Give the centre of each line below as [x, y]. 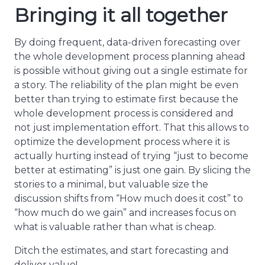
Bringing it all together [121, 15]
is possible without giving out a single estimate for [131, 71]
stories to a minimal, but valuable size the [111, 185]
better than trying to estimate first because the [126, 99]
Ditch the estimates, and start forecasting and [122, 251]
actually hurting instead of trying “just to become [131, 156]
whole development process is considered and [124, 114]
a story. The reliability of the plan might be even [126, 85]
